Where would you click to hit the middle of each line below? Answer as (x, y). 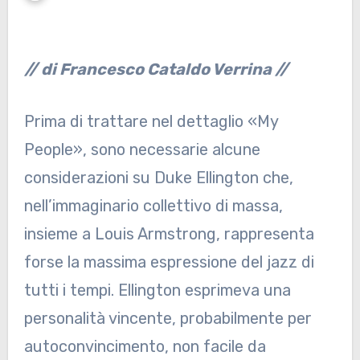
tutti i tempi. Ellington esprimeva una (157, 290)
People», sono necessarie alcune (142, 150)
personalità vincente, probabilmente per (168, 319)
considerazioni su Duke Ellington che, (158, 178)
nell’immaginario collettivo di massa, (153, 206)
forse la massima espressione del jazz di (169, 262)
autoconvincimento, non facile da (145, 347)
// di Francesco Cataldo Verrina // (156, 70)
